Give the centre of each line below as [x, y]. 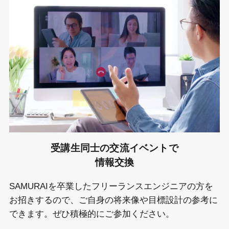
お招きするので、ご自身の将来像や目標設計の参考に [113, 200]
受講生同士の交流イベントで [114, 148]
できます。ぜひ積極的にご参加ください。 [91, 214]
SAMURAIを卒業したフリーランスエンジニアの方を [111, 186]
